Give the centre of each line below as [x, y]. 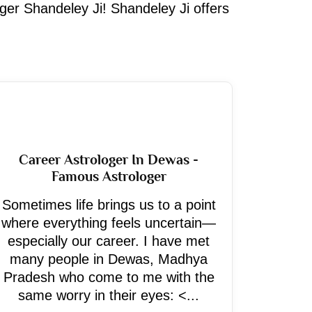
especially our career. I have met [109, 241]
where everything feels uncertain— [109, 223]
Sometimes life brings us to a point [109, 205]
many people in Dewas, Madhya [109, 259]
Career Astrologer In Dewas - [109, 159]
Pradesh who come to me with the [109, 277]
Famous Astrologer [109, 176]
